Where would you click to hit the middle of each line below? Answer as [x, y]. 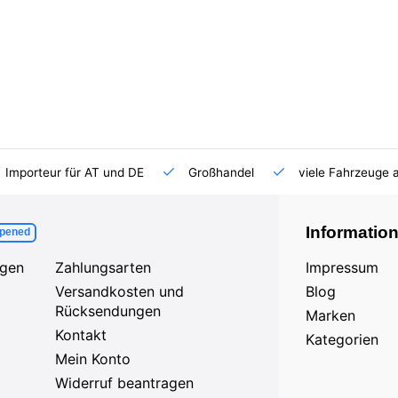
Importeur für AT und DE [73, 172]
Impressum [342, 267]
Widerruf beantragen [124, 383]
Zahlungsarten [103, 267]
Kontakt [80, 335]
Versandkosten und [119, 291]
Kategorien [342, 339]
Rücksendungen [107, 311]
